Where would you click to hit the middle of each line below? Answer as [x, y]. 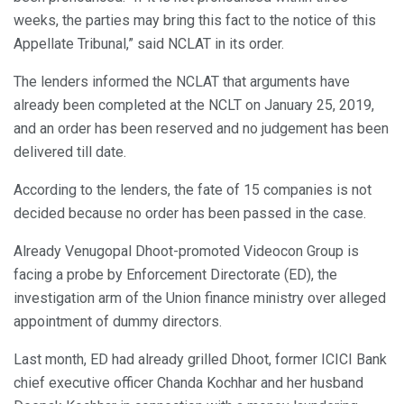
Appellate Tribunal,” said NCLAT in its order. [149, 43]
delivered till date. [70, 151]
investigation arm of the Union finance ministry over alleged [200, 298]
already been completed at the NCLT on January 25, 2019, [194, 105]
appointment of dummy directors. [118, 321]
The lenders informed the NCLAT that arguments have [182, 81]
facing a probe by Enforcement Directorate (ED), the [175, 274]
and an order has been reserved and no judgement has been [201, 128]
